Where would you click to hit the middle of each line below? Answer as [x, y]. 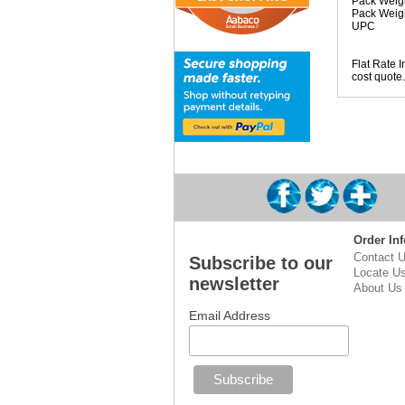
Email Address [229, 316]
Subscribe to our [260, 263]
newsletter [234, 284]
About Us [378, 288]
